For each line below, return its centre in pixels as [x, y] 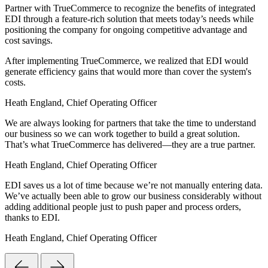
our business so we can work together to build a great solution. [122, 134]
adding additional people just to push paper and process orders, [123, 207]
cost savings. [29, 41]
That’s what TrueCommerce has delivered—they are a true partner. [130, 145]
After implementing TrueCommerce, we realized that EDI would [127, 61]
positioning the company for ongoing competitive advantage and [126, 30]
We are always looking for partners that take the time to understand [130, 123]
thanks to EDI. [32, 218]
